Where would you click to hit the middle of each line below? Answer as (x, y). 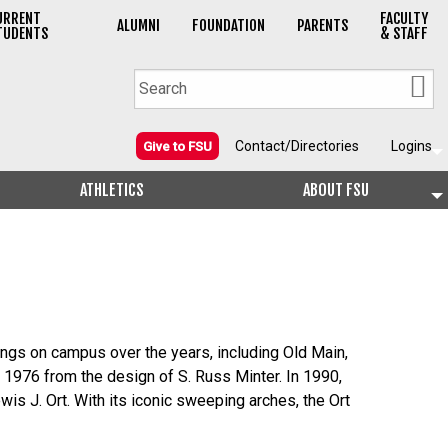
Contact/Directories (297, 146)
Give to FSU (177, 146)
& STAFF (403, 34)
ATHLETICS (112, 190)
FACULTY (403, 19)
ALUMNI (138, 26)
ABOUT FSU (336, 190)
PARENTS (322, 26)
